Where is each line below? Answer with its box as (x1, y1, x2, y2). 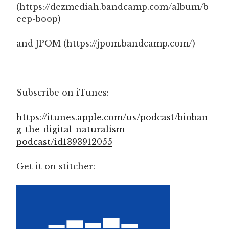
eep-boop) (16, 14, 61, 25)
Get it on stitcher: (16, 161, 95, 172)
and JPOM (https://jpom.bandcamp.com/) (16, 38, 195, 49)
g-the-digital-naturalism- (16, 124, 128, 135)
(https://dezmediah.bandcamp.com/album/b (16, 2, 209, 12)
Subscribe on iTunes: (16, 87, 109, 98)
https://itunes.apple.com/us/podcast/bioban (16, 112, 208, 123)
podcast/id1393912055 (16, 136, 112, 147)
